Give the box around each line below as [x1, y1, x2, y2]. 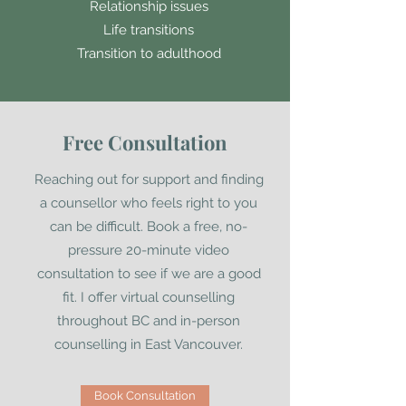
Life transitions [103, 22, 194, 38]
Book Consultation [94, 389, 196, 402]
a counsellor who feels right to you [40, 195, 257, 211]
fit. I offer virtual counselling [63, 289, 235, 305]
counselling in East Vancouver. [54, 336, 243, 353]
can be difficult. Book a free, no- [50, 218, 247, 235]
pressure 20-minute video [68, 242, 229, 258]
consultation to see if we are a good [36, 266, 261, 282]
